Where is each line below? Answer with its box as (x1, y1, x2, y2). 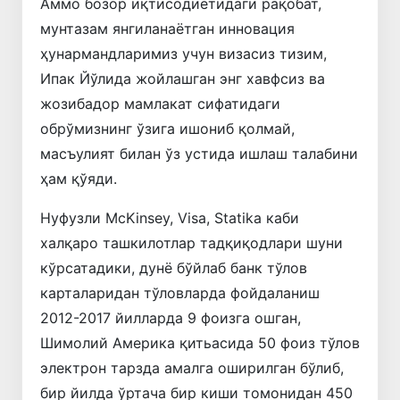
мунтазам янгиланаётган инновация (40, 19, 295, 37)
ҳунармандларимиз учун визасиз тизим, (40, 44, 327, 62)
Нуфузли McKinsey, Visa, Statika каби (40, 208, 299, 227)
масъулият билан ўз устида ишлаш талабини (40, 144, 358, 162)
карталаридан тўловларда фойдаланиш (40, 283, 320, 302)
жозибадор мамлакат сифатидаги (40, 94, 280, 112)
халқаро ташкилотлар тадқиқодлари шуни (40, 233, 343, 252)
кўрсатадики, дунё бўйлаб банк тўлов (40, 258, 307, 277)
